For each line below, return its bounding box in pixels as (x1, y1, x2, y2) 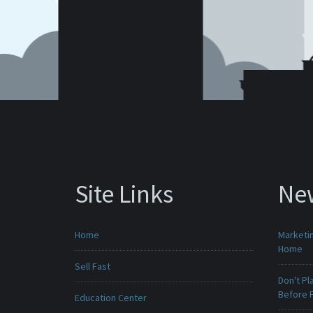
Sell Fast (75, 260, 110, 272)
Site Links (75, 178, 173, 210)
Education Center (75, 291, 147, 304)
